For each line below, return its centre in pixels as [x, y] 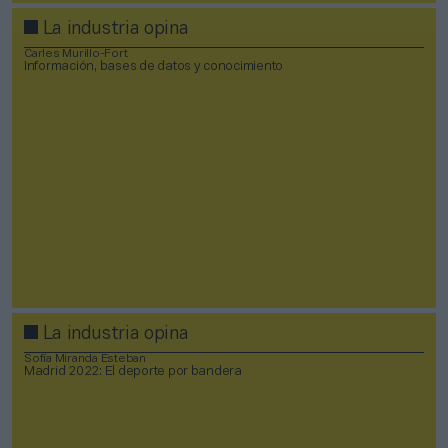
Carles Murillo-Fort [76, 53]
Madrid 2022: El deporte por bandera [133, 371]
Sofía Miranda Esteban [85, 358]
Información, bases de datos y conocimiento [154, 66]
